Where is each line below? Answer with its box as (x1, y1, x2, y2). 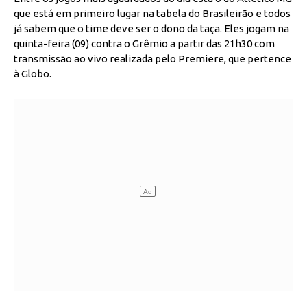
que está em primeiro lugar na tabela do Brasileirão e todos (14, 8, 291, 20)
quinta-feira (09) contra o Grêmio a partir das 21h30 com (14, 38, 275, 50)
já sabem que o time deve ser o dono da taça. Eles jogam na (14, 23, 289, 35)
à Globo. (14, 68, 53, 80)
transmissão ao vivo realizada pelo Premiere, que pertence (14, 53, 291, 65)
